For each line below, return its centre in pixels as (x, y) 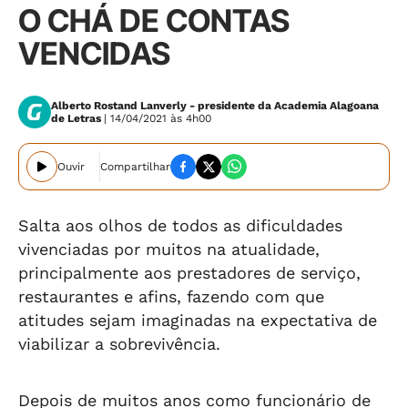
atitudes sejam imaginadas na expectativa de (198, 320)
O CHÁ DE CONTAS (154, 20)
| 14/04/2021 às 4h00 (158, 118)
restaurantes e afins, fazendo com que (171, 296)
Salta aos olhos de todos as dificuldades (180, 225)
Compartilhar (135, 167)
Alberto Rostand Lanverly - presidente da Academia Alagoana (215, 106)
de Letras (77, 118)
